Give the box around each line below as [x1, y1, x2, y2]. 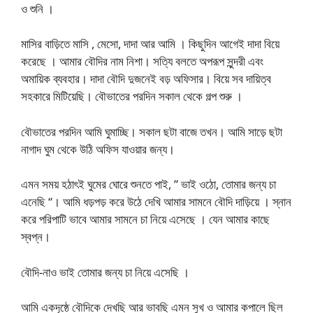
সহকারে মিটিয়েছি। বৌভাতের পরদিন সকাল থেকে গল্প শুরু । [21, 88, 242, 104]
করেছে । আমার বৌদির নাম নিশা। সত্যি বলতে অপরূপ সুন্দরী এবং [21, 53, 263, 69]
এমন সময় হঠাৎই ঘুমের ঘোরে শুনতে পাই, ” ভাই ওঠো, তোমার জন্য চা [21, 176, 276, 192]
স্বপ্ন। [21, 228, 50, 245]
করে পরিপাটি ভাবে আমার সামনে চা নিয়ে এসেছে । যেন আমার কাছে [21, 211, 270, 227]
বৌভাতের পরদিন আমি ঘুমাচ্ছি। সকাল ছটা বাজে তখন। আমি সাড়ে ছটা [21, 123, 282, 140]
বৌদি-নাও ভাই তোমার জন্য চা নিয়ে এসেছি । [21, 263, 189, 280]
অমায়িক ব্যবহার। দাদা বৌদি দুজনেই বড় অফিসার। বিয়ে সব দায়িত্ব [21, 71, 271, 87]
